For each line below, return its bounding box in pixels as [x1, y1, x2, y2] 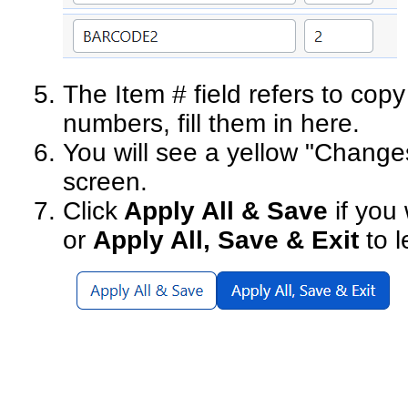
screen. [63, 167, 148, 196]
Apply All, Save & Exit [93, 225, 360, 254]
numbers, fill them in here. [63, 108, 368, 138]
